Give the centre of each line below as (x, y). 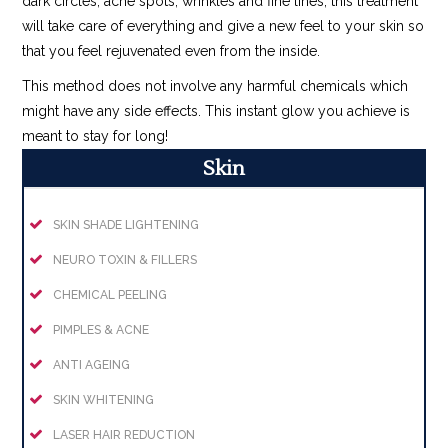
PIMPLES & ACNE (101, 330)
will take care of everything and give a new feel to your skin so (223, 26)
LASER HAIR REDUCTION (124, 435)
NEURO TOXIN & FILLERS (125, 260)
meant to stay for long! (95, 136)
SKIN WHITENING (104, 400)
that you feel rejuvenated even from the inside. (171, 51)
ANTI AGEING (92, 365)
